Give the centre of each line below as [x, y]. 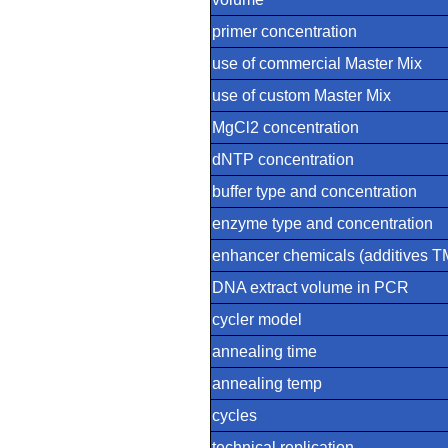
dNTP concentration [282, 159]
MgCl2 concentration [285, 127]
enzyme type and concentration [322, 223]
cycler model [256, 319]
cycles [234, 415]
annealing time [264, 351]
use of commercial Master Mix [316, 63]
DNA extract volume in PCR [310, 287]
